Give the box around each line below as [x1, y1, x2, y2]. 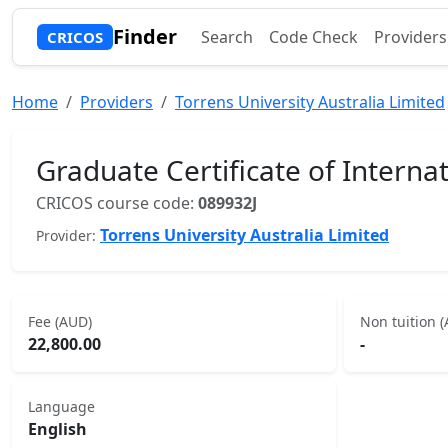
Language [28, 397, 95, 416]
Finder [112, 23, 177, 50]
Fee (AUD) [28, 312, 92, 331]
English [28, 418, 87, 440]
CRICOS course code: [36, 192, 198, 214]
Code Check [268, 26, 358, 48]
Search [200, 26, 253, 48]
